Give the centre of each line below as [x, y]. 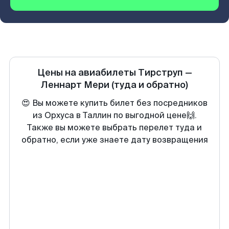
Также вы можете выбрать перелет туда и [114, 128]
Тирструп [160, 73]
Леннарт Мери [75, 85]
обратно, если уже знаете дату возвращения [114, 140]
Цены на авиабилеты [87, 73]
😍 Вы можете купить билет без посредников [114, 103]
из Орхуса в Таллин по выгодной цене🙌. [114, 115]
